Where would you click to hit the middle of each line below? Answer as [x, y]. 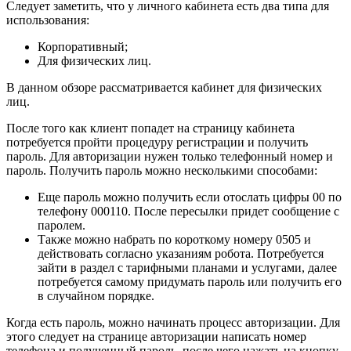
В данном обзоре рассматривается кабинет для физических [164, 88]
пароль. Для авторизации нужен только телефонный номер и [170, 157]
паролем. [62, 226]
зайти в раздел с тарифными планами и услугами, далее [187, 268]
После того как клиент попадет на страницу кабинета [150, 128]
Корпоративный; [83, 47]
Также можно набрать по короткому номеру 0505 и [174, 240]
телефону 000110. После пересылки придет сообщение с [188, 212]
